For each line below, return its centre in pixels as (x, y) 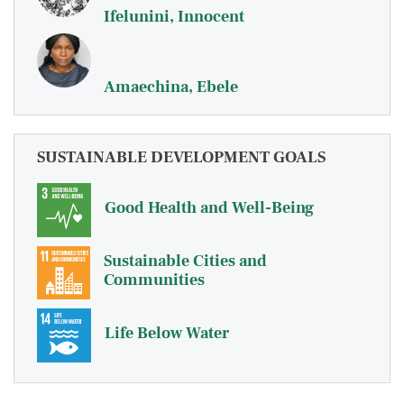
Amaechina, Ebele (171, 87)
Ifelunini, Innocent (174, 17)
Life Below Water (167, 333)
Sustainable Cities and (185, 261)
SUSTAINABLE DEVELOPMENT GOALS (181, 157)
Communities (154, 280)
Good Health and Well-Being (209, 208)
